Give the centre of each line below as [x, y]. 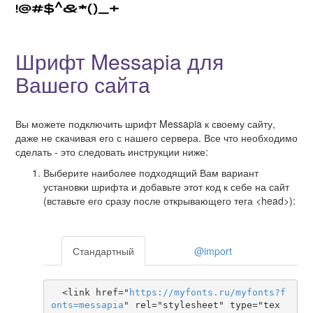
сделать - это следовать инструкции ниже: [112, 151]
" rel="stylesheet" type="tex [202, 305]
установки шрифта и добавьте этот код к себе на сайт [166, 186]
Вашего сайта [83, 84]
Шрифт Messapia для [119, 61]
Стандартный [103, 250]
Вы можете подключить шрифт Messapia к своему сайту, [145, 123]
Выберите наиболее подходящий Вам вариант [151, 172]
